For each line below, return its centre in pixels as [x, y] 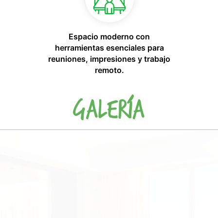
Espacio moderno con [109, 36]
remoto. [109, 70]
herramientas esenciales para [109, 47]
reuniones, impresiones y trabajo [109, 59]
